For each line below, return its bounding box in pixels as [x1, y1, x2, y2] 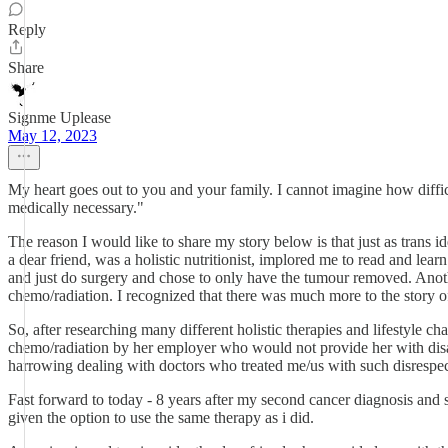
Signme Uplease [8, 109, 111, 126]
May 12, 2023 [8, 127, 97, 144]
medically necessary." [8, 199, 144, 216]
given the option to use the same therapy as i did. [8, 409, 314, 426]
